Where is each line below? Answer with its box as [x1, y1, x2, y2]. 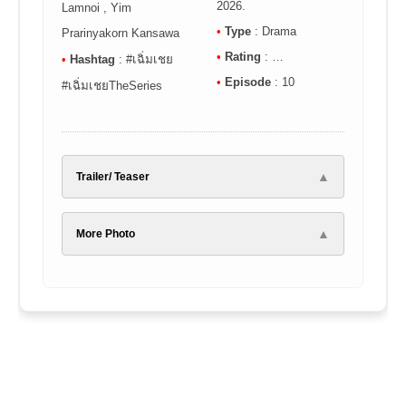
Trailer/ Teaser [76, 169, 150, 183]
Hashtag [70, 53, 119, 66]
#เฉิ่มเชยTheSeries [62, 79, 162, 92]
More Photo [76, 227, 135, 240]
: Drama [251, 24, 296, 38]
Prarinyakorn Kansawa [62, 26, 179, 40]
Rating [225, 50, 261, 63]
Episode [225, 75, 271, 89]
